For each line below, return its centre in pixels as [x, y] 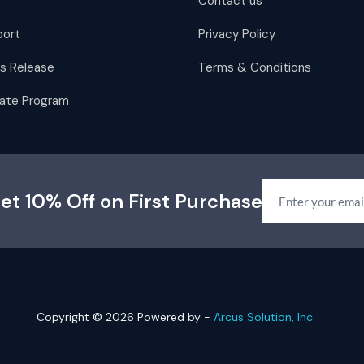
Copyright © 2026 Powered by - [125, 317]
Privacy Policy [237, 35]
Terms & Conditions [255, 68]
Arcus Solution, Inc [263, 317]
